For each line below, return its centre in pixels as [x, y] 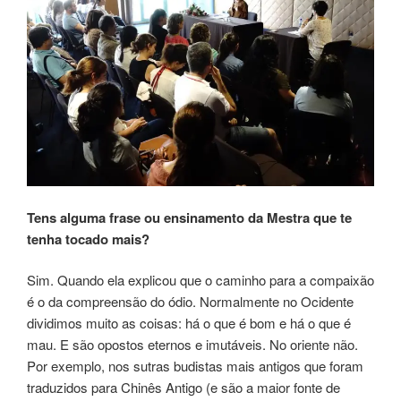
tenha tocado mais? [88, 239]
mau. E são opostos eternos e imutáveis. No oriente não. [192, 345]
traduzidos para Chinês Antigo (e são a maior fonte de [183, 388]
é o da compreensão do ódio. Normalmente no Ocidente [190, 302]
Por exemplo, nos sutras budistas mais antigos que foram [195, 366]
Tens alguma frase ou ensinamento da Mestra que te [189, 217]
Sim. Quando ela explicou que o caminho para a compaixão [200, 280]
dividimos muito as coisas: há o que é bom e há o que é [189, 323]
